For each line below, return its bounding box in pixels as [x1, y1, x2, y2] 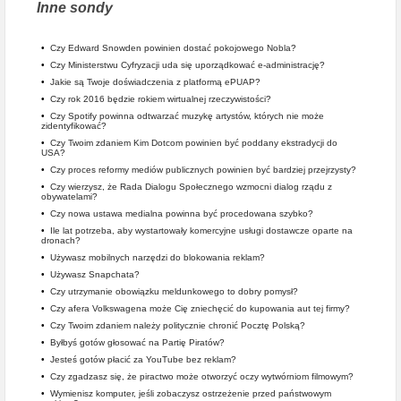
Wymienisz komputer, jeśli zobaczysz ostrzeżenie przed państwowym [50, 388, 331, 398]
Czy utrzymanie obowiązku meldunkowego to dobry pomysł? [50, 286, 298, 296]
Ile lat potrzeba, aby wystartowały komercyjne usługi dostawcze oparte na [50, 226, 353, 235]
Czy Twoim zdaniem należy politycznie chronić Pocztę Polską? [50, 320, 305, 330]
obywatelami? [41, 192, 98, 201]
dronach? [41, 235, 81, 245]
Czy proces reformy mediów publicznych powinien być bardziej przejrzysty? [50, 165, 356, 175]
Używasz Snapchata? [50, 269, 140, 279]
